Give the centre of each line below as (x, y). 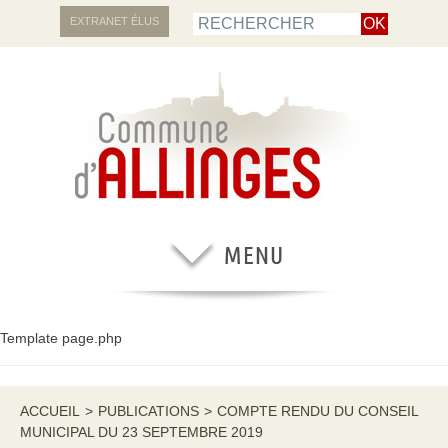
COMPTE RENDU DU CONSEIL (317, 411)
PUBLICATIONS (148, 411)
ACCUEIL (50, 411)
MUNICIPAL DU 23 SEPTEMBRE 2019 (141, 432)
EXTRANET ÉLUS (114, 21)
